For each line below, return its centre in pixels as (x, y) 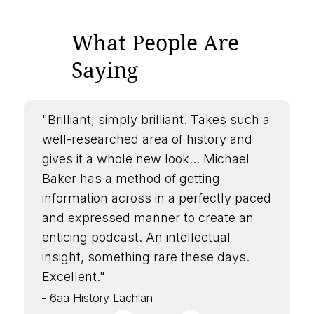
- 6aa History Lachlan (97, 298)
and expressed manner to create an (148, 218)
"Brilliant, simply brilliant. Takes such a (156, 120)
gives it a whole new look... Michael (145, 159)
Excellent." (73, 277)
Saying (104, 71)
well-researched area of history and (147, 139)
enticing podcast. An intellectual (136, 238)
